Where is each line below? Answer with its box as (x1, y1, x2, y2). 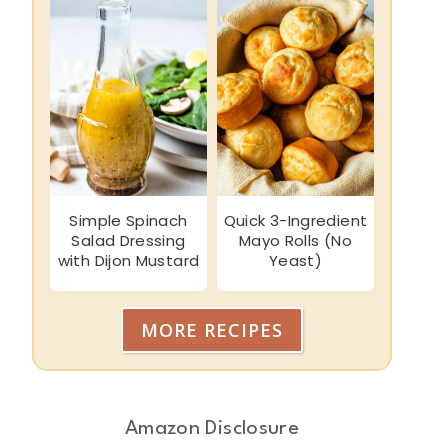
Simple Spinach (69, 209, 188, 231)
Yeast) (268, 249, 323, 271)
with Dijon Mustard (57, 249, 200, 271)
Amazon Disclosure (124, 418, 300, 439)
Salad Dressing (71, 229, 186, 251)
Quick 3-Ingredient (223, 209, 368, 231)
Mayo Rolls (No (238, 229, 353, 251)
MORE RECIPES (141, 317, 283, 342)
